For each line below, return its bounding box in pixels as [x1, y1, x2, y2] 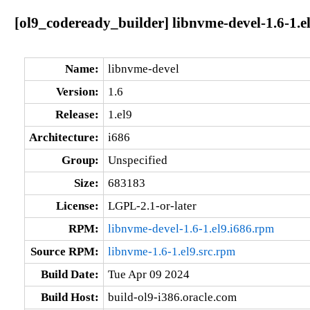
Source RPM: [30, 244, 99, 258]
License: [55, 199, 99, 212]
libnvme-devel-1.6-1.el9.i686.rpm [107, 221, 274, 235]
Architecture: [28, 130, 99, 144]
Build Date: [40, 267, 99, 281]
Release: [55, 107, 99, 121]
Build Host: [40, 290, 99, 304]
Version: [55, 84, 99, 98]
